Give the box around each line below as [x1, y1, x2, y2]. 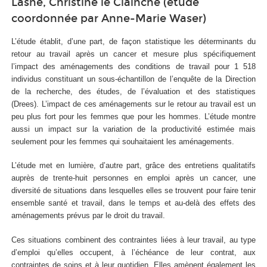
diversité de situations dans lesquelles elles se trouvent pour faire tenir [11, 186, 256, 195]
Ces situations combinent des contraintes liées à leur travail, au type [11, 235, 256, 244]
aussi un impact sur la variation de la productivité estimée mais [11, 124, 256, 133]
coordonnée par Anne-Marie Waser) [11, 11, 206, 25]
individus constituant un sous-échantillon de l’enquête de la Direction [11, 74, 256, 83]
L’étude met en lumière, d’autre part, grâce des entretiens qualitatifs [11, 161, 256, 170]
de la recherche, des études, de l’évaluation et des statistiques [11, 86, 256, 96]
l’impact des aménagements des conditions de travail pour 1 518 [11, 61, 256, 71]
